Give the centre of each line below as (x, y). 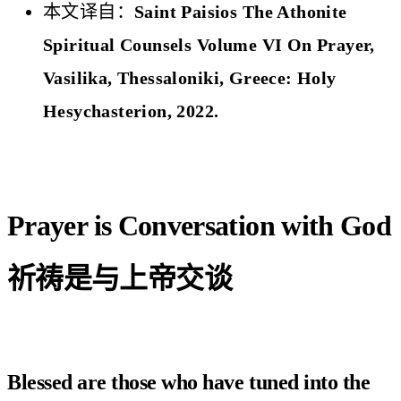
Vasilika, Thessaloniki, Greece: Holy (190, 78)
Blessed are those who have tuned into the (189, 382)
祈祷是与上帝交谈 (119, 279)
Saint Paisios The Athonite (241, 12)
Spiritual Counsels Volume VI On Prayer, (209, 45)
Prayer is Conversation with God (200, 226)
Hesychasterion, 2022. (131, 111)
